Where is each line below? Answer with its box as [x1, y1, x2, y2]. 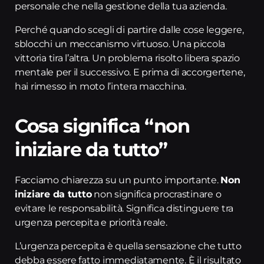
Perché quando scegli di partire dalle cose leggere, [15, 24, 244, 35]
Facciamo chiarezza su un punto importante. [15, 174, 221, 186]
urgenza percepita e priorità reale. [15, 217, 167, 228]
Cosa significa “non [15, 114, 190, 137]
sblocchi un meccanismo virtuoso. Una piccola [15, 38, 226, 49]
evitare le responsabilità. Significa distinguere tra [15, 203, 233, 214]
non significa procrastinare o [91, 189, 222, 200]
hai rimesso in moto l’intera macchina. [15, 81, 186, 92]
